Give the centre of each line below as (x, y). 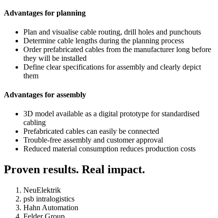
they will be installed (56, 58)
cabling (36, 123)
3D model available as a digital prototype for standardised (111, 114)
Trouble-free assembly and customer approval (94, 140)
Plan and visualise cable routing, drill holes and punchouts (113, 32)
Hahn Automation (51, 208)
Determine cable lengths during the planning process (105, 40)
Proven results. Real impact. (74, 170)
